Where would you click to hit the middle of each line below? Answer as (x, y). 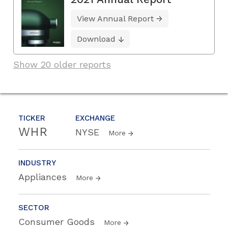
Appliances (44, 177)
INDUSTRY (37, 163)
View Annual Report (115, 19)
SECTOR (34, 208)
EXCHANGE (95, 118)
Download (96, 39)
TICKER (32, 118)
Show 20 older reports (62, 65)
